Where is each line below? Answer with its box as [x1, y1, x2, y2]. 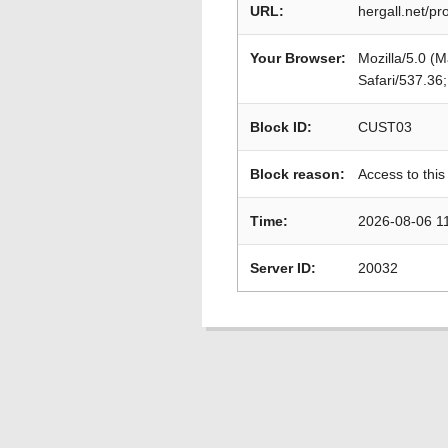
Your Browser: [250, 50, 346, 66]
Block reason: [250, 166, 345, 182]
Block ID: [250, 119, 312, 135]
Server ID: [250, 260, 316, 276]
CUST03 [358, 119, 412, 135]
